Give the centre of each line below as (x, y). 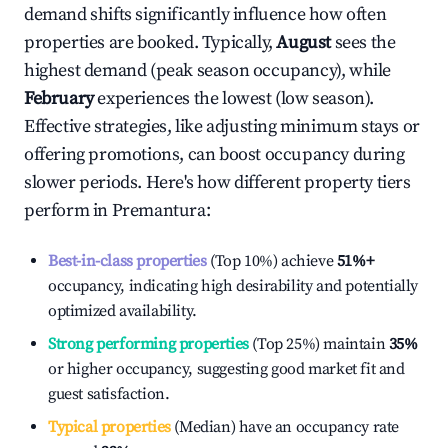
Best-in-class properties (127, 261)
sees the (365, 42)
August (304, 42)
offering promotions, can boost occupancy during (214, 154)
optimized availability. (122, 311)
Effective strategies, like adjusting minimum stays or (222, 126)
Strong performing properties (148, 344)
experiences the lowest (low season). (234, 98)
